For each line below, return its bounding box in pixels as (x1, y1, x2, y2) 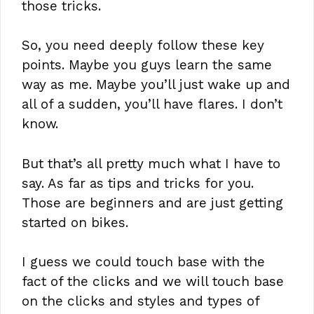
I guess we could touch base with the (22, 254, 265, 271)
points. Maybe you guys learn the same (22, 57, 272, 74)
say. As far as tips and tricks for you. (22, 175, 254, 191)
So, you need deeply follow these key (22, 37, 264, 54)
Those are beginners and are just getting (22, 194, 283, 211)
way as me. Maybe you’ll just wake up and (22, 76, 290, 93)
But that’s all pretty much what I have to (22, 155, 280, 172)
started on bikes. (22, 214, 128, 231)
